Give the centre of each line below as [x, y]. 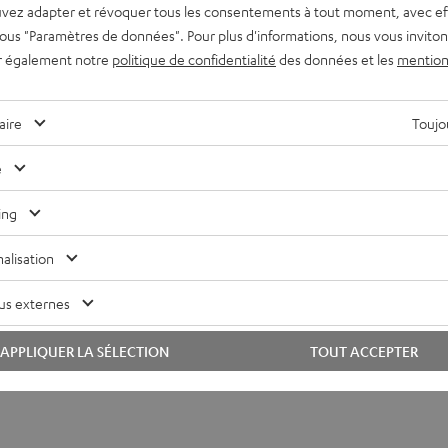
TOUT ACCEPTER [364, 350]
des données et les [336, 58]
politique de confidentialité [194, 58]
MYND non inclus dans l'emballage [329, 193]
